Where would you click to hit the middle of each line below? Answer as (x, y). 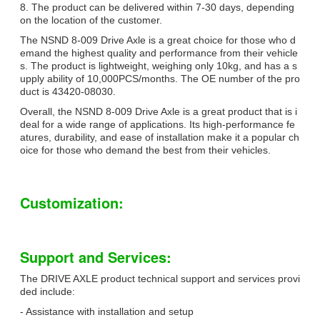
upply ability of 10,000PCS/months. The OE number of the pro (160, 79)
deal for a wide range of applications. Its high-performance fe (157, 125)
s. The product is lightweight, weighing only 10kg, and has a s (159, 66)
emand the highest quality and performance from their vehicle (159, 53)
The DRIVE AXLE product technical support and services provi (160, 279)
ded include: (47, 292)
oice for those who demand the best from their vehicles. (145, 150)
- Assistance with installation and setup (107, 312)
